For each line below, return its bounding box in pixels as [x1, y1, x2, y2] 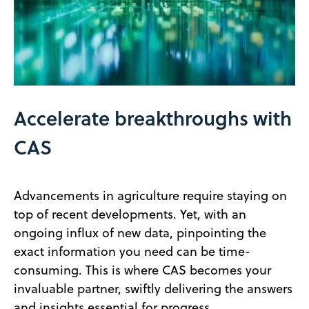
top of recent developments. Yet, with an [13, 206, 246, 223]
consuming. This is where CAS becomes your [13, 261, 271, 279]
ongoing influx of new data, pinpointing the [13, 224, 266, 242]
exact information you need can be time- [13, 243, 250, 261]
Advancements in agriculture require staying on [13, 187, 287, 205]
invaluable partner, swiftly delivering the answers [13, 280, 292, 298]
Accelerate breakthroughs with [13, 104, 292, 132]
